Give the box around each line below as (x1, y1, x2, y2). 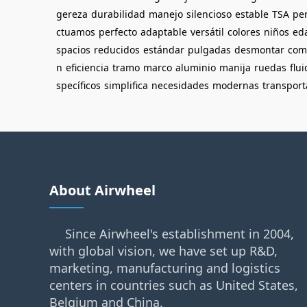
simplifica (104, 79, 148, 92)
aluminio (175, 61, 216, 74)
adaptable (140, 25, 187, 38)
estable (235, 8, 269, 21)
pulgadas (188, 43, 231, 56)
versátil (191, 25, 224, 38)
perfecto (99, 25, 137, 38)
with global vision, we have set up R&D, (49, 243, 278, 259)
